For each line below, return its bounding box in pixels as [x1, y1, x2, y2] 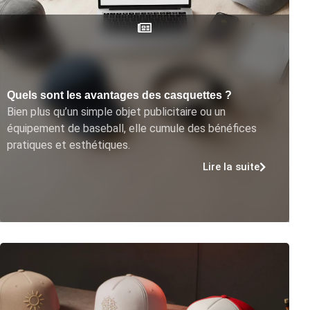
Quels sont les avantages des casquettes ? [7, 89, 232, 101]
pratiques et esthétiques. [7, 138, 130, 152]
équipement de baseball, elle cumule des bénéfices [7, 121, 257, 135]
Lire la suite [203, 160, 259, 173]
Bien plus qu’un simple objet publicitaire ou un [7, 104, 226, 118]
